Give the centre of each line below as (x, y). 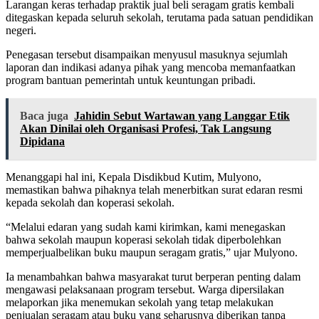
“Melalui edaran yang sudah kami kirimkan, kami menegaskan (146, 227)
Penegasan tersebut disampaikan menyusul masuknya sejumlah (147, 55)
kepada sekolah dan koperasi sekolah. (90, 203)
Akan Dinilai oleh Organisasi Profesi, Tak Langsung (146, 129)
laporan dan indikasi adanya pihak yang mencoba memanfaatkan (151, 68)
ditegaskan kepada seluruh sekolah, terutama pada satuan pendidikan (159, 18)
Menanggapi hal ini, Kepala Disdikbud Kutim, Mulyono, (134, 177)
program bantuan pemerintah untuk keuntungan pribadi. (131, 80)
